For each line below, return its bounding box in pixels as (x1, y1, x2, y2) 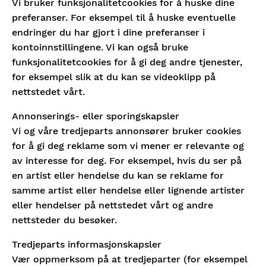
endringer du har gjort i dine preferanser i (12, 27, 205, 38)
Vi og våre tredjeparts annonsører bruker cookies (12, 125, 241, 137)
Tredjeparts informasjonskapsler (12, 239, 161, 250)
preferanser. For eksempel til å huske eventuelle (12, 12, 236, 23)
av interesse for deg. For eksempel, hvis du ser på (12, 155, 242, 166)
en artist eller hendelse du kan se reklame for (12, 170, 224, 181)
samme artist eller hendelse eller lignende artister (12, 185, 245, 196)
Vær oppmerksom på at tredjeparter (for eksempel (12, 254, 248, 265)
